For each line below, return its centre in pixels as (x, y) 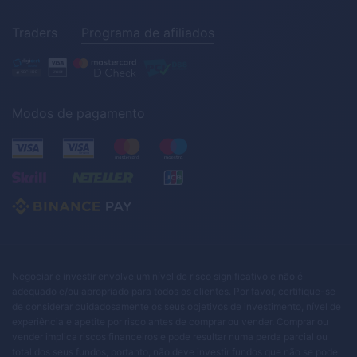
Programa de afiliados (148, 33)
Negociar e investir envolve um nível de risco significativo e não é (157, 277)
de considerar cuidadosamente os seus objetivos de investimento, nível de (177, 307)
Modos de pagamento (78, 114)
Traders (35, 33)
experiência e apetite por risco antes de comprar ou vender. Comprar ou (170, 322)
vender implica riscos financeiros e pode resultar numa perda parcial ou (170, 337)
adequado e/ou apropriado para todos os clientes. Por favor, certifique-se (174, 292)
